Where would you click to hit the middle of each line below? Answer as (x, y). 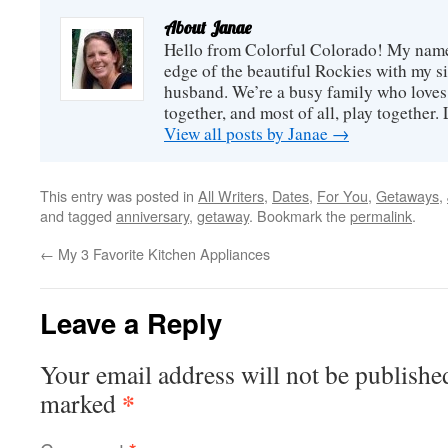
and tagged (78, 215)
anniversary (152, 215)
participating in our (310, 13)
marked (81, 402)
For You (342, 195)
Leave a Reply (131, 322)
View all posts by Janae (248, 133)
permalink (381, 215)
